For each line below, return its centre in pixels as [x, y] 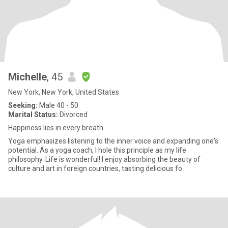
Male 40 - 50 [58, 105]
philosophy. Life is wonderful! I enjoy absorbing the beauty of [27, 159]
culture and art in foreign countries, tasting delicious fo [95, 168]
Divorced [73, 115]
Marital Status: [33, 115]
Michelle [27, 77]
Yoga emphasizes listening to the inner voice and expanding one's [113, 141]
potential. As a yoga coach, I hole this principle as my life [97, 150]
